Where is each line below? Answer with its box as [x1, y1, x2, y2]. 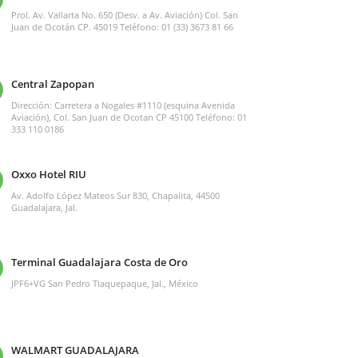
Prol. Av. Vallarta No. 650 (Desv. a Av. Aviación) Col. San [10, 8, 238, 21]
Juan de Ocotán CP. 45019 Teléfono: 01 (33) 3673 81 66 [10, 20, 233, 33]
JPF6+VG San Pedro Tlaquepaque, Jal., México [10, 276, 198, 289]
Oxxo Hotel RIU [10, 166, 86, 181]
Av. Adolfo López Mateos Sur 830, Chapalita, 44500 [10, 189, 220, 201]
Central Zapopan [10, 76, 94, 91]
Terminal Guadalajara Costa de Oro [10, 254, 188, 269]
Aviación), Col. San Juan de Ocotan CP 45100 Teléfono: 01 [10, 110, 247, 123]
